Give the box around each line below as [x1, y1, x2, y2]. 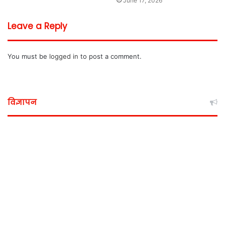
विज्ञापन [8, 97, 37, 108]
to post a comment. [78, 52, 142, 61]
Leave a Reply [8, 20, 67, 33]
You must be [8, 52, 49, 61]
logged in [49, 52, 78, 61]
